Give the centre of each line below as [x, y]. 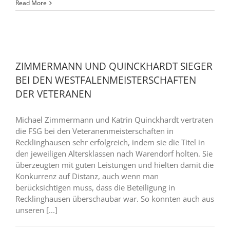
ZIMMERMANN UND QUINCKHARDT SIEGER [114, 66]
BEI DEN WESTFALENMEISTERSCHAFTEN [106, 80]
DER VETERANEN [53, 94]
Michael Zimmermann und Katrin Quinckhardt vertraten [114, 120]
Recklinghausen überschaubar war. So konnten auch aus [115, 199]
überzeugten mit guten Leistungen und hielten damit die [114, 165]
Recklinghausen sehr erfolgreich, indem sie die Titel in [110, 142]
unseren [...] [36, 210]
